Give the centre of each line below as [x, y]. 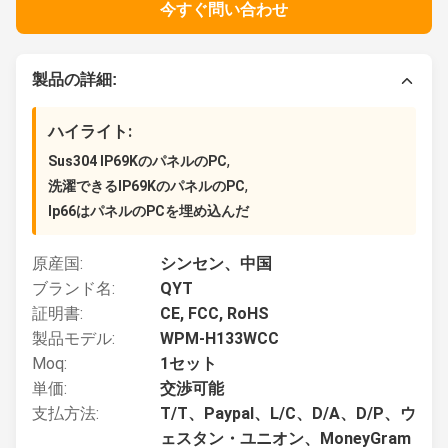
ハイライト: [90, 131]
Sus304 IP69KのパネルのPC [137, 161]
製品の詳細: [74, 79]
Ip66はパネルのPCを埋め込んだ [148, 211]
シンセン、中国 [216, 263]
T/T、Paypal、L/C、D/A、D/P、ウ [288, 413]
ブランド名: [73, 288]
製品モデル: [73, 338]
